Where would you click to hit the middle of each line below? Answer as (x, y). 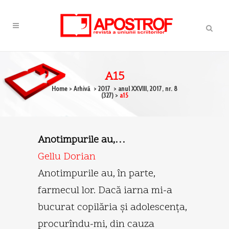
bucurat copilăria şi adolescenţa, (112, 207)
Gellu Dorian (67, 157)
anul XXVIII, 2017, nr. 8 (148, 88)
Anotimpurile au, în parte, (97, 174)
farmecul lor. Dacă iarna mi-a (105, 190)
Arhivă (82, 88)
